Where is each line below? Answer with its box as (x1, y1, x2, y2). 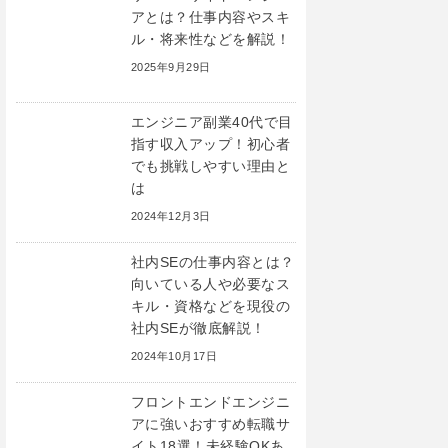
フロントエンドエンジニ (131, 393, 291, 410)
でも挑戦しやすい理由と (131, 157, 291, 174)
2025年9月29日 (131, 60, 211, 73)
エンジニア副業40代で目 (131, 113, 293, 130)
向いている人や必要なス (131, 275, 291, 292)
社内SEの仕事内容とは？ (131, 253, 295, 270)
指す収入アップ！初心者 (131, 135, 291, 152)
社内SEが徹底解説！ (131, 319, 266, 336)
